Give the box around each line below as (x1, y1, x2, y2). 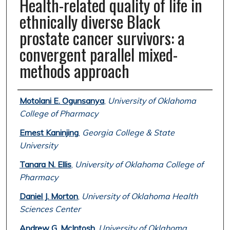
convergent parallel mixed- (19, 42, 178, 67)
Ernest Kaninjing (19, 127, 79, 138)
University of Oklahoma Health (81, 191, 198, 202)
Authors (17, 90, 52, 109)
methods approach (19, 59, 129, 83)
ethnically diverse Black (19, 9, 160, 34)
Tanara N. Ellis (19, 159, 71, 170)
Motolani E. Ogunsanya (19, 95, 104, 106)
